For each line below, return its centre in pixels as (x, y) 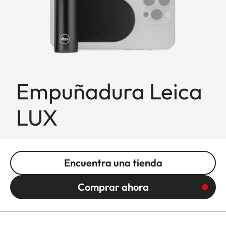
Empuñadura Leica (109, 91)
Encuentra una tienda (113, 162)
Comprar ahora (113, 187)
